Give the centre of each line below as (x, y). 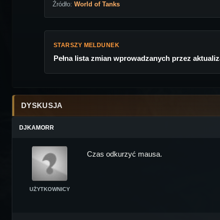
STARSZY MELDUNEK (86, 45)
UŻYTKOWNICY (50, 189)
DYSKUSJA (42, 106)
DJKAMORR (37, 128)
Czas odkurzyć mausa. (124, 154)
